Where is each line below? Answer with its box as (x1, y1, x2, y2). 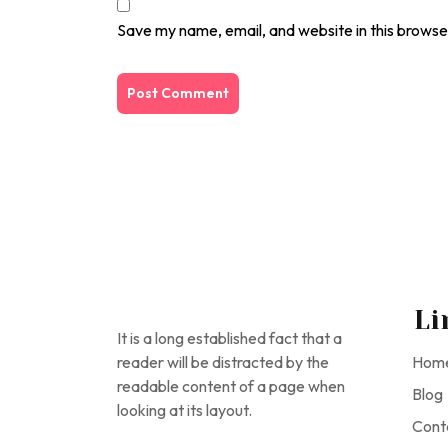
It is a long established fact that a (117, 328, 342, 348)
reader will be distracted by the (117, 352, 329, 372)
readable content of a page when (117, 376, 345, 396)
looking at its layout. (117, 400, 252, 420)
